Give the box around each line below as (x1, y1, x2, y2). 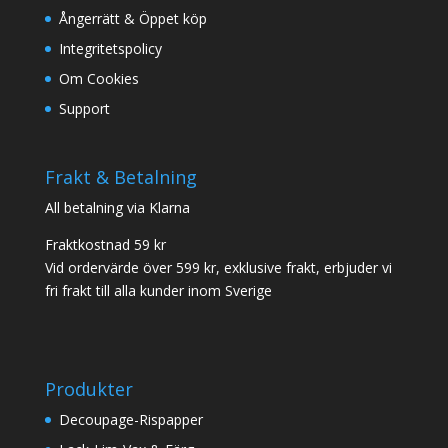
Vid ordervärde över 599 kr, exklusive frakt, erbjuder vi (44, 257, 392, 277)
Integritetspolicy (58, 38, 162, 58)
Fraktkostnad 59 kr (44, 234, 166, 254)
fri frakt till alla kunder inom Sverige (44, 280, 272, 300)
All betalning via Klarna (44, 197, 190, 217)
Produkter (44, 377, 133, 402)
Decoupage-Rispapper (58, 410, 203, 430)
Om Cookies (58, 68, 139, 88)
